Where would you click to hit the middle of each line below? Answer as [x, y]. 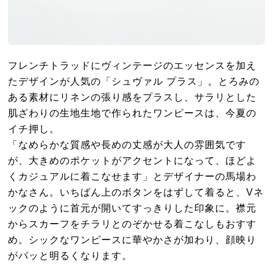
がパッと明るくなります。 [70, 256]
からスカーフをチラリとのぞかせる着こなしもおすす [133, 224]
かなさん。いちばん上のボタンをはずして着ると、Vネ [136, 192]
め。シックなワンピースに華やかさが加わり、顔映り [133, 240]
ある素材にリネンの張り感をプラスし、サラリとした [133, 97]
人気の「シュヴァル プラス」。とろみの [165, 81]
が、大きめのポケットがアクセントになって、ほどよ [133, 161]
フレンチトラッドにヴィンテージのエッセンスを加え [133, 66]
